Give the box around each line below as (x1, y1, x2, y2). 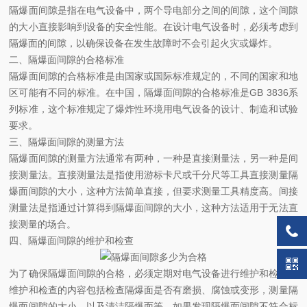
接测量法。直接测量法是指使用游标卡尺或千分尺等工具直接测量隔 (9, 169, 298, 180)
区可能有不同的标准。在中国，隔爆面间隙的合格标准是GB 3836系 (9, 87, 298, 98)
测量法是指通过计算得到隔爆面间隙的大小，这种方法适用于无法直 (9, 202, 298, 213)
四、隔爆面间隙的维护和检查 (9, 235, 134, 246)
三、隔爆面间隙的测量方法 (9, 136, 125, 147)
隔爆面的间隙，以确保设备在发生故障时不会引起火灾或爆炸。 (9, 38, 278, 49)
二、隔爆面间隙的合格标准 (9, 54, 125, 65)
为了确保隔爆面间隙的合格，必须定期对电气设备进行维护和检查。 (9, 268, 298, 279)
